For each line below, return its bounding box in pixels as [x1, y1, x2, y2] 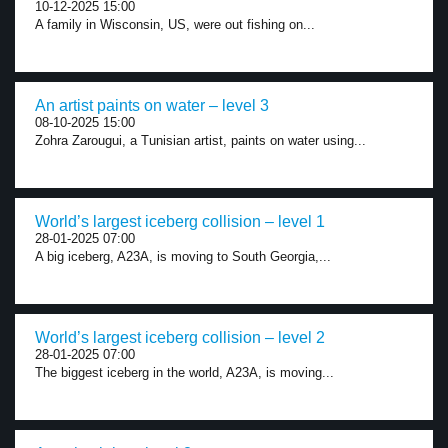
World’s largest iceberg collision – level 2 [35, 329, 325, 346]
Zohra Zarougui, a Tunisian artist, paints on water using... [35, 133, 366, 148]
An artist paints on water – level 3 [35, 97, 269, 114]
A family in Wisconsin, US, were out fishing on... [35, 17, 315, 32]
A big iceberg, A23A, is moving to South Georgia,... [35, 249, 331, 264]
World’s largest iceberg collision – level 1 [35, 213, 325, 230]
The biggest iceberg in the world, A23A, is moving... [35, 365, 334, 380]
